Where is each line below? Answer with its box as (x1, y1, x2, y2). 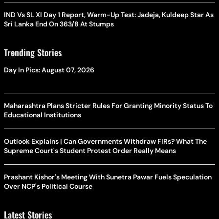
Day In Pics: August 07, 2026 (4, 65, 94, 74)
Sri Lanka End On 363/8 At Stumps (4, 19, 114, 28)
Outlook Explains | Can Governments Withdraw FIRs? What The (4, 136, 207, 146)
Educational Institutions (4, 110, 81, 119)
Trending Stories (4, 45, 62, 59)
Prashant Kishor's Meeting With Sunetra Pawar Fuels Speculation (4, 172, 212, 181)
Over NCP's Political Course (4, 181, 92, 191)
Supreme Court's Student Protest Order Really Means (4, 146, 176, 155)
